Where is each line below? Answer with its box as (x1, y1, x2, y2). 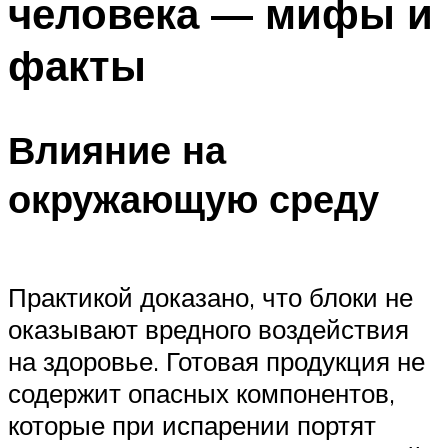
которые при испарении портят (8, 408, 376, 441)
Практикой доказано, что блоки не (8, 280, 413, 313)
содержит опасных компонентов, (8, 376, 395, 409)
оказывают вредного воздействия (8, 312, 409, 345)
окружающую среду (8, 174, 379, 224)
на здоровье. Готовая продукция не (8, 344, 425, 377)
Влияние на (8, 125, 226, 175)
